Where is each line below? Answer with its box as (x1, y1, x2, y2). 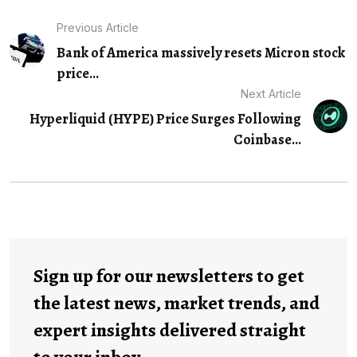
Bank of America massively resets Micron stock (56, 42, 345, 62)
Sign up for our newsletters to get (33, 262, 304, 288)
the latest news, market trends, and (33, 289, 320, 316)
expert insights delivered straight (33, 316, 306, 343)
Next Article (241, 86, 302, 100)
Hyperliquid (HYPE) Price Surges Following (29, 108, 302, 128)
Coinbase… (233, 129, 302, 149)
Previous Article (56, 20, 139, 34)
